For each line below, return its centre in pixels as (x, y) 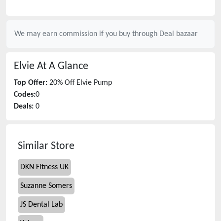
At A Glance (61, 66)
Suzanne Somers (46, 186)
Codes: (25, 95)
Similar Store (46, 146)
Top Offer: (31, 83)
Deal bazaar (179, 34)
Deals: (24, 107)
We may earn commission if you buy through (87, 34)
